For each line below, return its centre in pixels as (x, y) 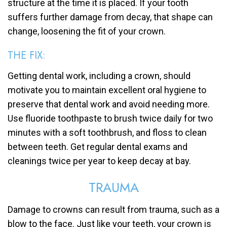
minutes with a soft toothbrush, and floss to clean (107, 133)
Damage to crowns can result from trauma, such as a (113, 210)
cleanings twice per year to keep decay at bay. (99, 161)
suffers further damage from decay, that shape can (110, 17)
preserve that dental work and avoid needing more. (109, 104)
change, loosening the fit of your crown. (87, 31)
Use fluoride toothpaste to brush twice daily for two (110, 119)
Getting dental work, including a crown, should (99, 76)
